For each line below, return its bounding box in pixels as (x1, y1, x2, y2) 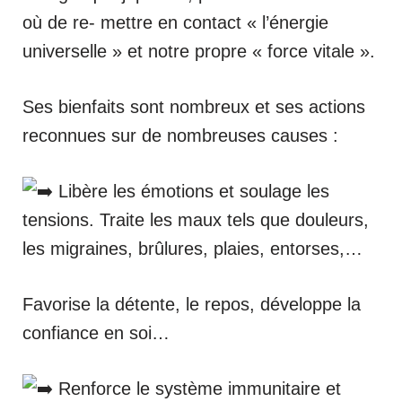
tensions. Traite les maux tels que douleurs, (22, 210, 369, 230)
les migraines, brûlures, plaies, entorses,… (22, 239, 363, 258)
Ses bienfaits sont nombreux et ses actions (22, 97, 365, 117)
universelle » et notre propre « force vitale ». (22, 41, 375, 61)
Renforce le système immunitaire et (53, 379, 341, 398)
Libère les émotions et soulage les (53, 181, 329, 201)
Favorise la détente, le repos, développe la (22, 294, 361, 314)
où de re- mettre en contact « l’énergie (22, 13, 328, 32)
